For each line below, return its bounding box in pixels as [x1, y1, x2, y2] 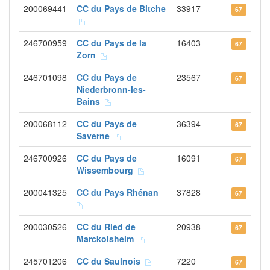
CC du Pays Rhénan [77, 186, 163, 198]
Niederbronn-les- [77, 83, 146, 95]
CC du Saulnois [77, 255, 145, 267]
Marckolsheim [77, 233, 139, 245]
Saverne [77, 130, 115, 142]
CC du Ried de [77, 221, 136, 233]
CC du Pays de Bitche [77, 2, 166, 14]
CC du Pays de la [77, 37, 146, 49]
